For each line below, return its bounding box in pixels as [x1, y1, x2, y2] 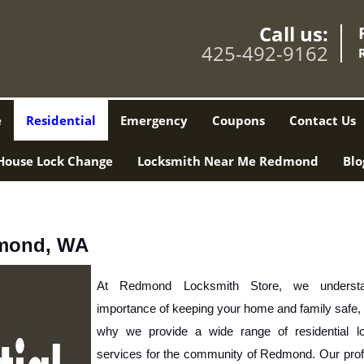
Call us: [259, 20, 328, 47]
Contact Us [288, 112, 356, 128]
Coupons [211, 112, 265, 128]
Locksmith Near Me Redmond [136, 153, 318, 169]
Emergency [119, 112, 188, 128]
